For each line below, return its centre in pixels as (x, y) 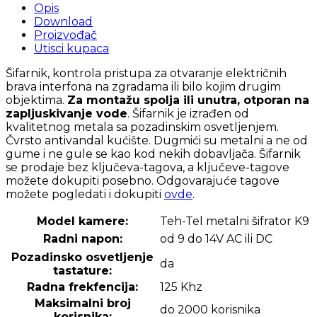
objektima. (36, 100)
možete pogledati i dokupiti (85, 194)
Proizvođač (65, 35)
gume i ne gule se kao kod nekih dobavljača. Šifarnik (153, 154)
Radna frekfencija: (82, 287)
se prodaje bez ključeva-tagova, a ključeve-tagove (148, 167)
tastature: (82, 270)
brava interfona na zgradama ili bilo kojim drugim (143, 86)
